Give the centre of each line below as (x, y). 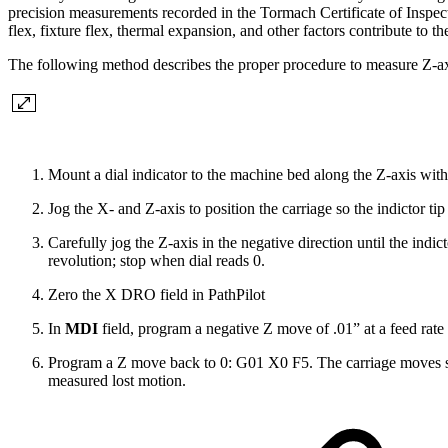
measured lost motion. (117, 381)
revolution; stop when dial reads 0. (156, 261)
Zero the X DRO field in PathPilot (156, 295)
